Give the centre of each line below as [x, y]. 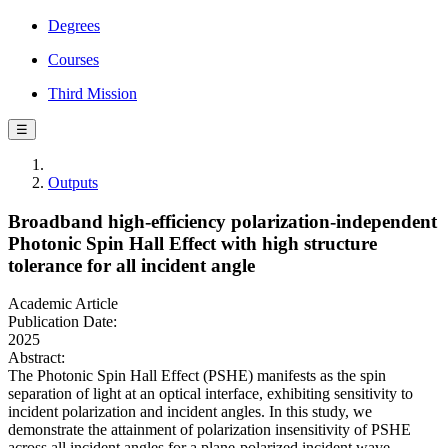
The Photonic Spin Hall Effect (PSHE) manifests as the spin [197, 376]
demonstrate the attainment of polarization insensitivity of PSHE [209, 430]
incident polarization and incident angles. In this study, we [190, 412]
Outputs [73, 182]
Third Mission [92, 93]
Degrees [74, 25]
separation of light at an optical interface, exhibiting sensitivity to [210, 394]
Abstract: [36, 358]
